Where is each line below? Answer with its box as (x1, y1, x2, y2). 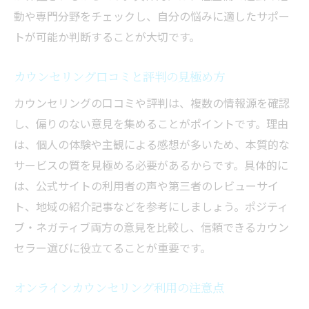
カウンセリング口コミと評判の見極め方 (14, 68, 225, 86)
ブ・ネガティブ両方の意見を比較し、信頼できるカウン (14, 219, 289, 236)
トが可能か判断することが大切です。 (14, 28, 200, 46)
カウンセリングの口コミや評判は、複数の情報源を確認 (14, 94, 290, 112)
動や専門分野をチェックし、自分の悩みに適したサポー (14, 8, 290, 25)
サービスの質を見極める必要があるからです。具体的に (14, 157, 288, 174)
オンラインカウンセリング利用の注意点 (14, 279, 224, 297)
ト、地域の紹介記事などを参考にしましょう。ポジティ (14, 198, 288, 215)
